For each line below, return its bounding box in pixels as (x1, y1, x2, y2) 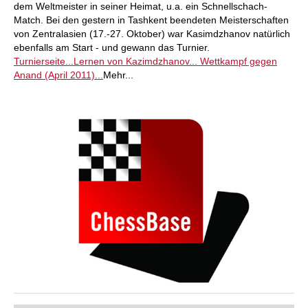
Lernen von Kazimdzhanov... (74, 56, 197, 67)
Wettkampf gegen (197, 56, 277, 67)
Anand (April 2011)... (14, 69, 103, 80)
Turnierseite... (14, 56, 74, 67)
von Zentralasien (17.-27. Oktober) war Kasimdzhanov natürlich (14, 28, 290, 39)
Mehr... (103, 69, 133, 80)
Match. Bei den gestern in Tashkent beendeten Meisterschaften (14, 14, 289, 25)
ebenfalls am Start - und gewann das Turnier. (14, 42, 210, 53)
